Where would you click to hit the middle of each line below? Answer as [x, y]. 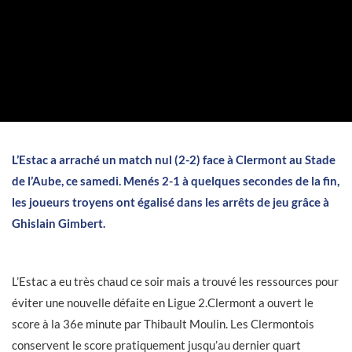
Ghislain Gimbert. [59, 223]
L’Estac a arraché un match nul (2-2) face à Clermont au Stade [174, 159]
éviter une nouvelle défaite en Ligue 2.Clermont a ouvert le [163, 302]
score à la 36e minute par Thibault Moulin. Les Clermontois [163, 324]
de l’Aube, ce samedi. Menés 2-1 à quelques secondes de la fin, [176, 181]
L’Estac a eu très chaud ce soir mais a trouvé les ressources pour [175, 281]
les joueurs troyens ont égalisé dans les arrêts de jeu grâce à [170, 202]
